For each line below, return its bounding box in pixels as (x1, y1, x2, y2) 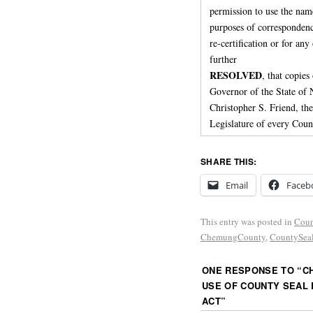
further (210, 52, 237, 66)
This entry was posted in (201, 214, 294, 228)
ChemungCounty (201, 230, 265, 243)
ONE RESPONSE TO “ (202, 263, 303, 277)
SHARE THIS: (201, 154, 257, 168)
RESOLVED (210, 67, 262, 82)
